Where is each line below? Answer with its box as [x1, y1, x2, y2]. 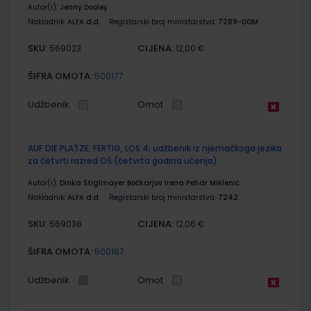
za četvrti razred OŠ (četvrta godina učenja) [28, 154, 217, 167]
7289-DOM [218, 16, 258, 27]
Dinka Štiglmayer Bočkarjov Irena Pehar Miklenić [60, 177, 239, 188]
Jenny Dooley [60, 1, 108, 12]
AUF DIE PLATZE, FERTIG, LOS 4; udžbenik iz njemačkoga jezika [28, 142, 282, 154]
